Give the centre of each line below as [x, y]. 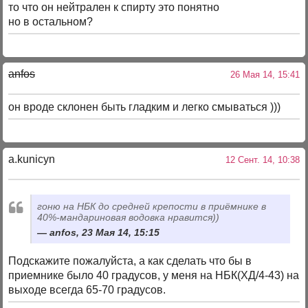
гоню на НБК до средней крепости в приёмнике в [152, 206]
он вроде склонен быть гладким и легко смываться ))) [145, 107]
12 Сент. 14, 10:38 [260, 160]
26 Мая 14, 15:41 [262, 75]
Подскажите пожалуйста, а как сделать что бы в [130, 261]
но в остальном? [51, 21]
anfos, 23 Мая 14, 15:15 [105, 232]
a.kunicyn [32, 159]
